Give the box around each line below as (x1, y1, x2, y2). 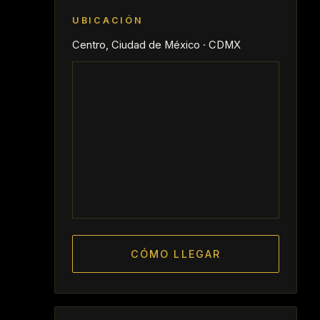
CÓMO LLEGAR (130, 248, 221, 260)
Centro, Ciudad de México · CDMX (72, 39, 241, 51)
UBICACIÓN (72, 15, 144, 26)
